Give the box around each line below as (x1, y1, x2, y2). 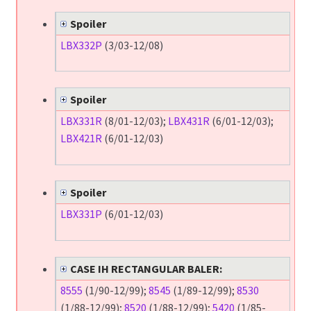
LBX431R (167, 114, 210, 128)
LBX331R (60, 114, 102, 128)
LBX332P (60, 37, 102, 52)
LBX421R (60, 131, 102, 146)
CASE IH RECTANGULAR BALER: (69, 261, 222, 276)
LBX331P (60, 207, 102, 221)
